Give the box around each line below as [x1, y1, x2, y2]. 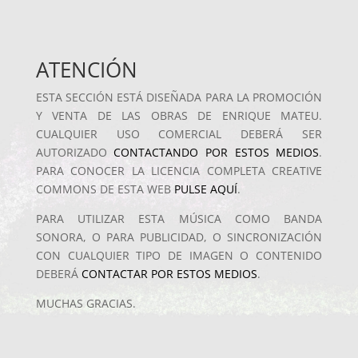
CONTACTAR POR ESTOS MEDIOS [81, 265, 257, 281]
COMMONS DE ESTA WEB [35, 181, 174, 197]
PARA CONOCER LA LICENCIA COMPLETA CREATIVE [35, 162, 323, 178]
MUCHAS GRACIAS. [35, 295, 136, 311]
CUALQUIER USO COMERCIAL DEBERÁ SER [35, 125, 323, 141]
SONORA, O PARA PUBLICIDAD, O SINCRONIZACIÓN [35, 229, 323, 245]
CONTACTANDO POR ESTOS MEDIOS [113, 144, 320, 160]
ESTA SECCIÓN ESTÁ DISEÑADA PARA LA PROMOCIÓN [35, 89, 323, 105]
